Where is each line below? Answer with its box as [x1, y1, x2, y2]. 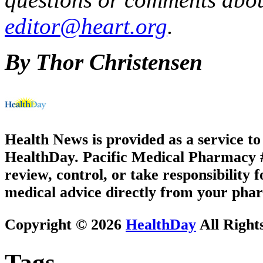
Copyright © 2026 [5, 215, 126, 233]
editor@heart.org [5, 13, 167, 39]
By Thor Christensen [5, 49, 203, 75]
